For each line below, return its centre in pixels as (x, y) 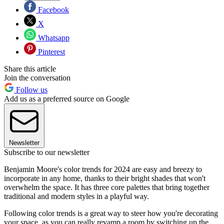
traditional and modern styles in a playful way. (76, 196)
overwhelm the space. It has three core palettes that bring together (107, 187)
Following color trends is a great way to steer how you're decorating (111, 213)
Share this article (30, 69)
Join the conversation (37, 78)
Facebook (52, 10)
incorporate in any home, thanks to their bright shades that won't (105, 178)
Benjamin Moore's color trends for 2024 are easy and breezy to (103, 169)
